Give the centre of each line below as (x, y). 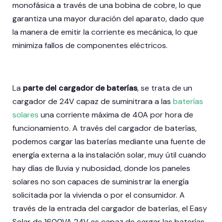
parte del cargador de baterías (80, 88)
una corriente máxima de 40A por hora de (117, 115)
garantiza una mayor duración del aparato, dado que (108, 19)
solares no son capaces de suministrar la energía (101, 182)
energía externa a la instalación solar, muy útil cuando (109, 155)
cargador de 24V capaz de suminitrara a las (93, 102)
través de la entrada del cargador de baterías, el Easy (110, 209)
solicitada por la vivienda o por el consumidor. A (99, 195)
